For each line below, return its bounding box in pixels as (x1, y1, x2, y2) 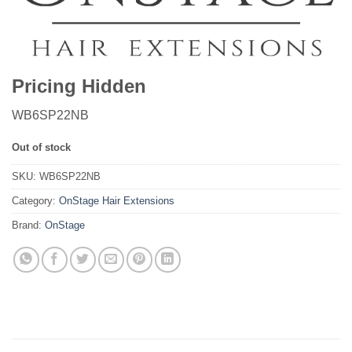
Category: (12, 194, 59, 207)
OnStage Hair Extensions (59, 194, 174, 207)
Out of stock (12, 141, 71, 153)
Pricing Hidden (12, 75, 146, 97)
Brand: (12, 218, 45, 231)
